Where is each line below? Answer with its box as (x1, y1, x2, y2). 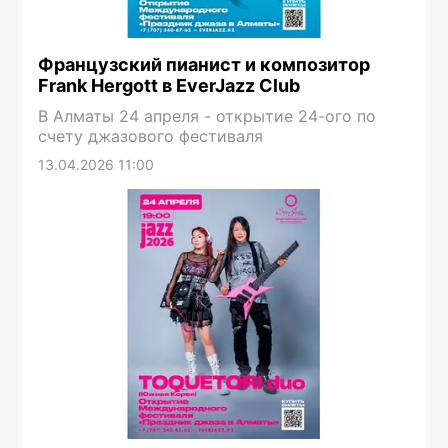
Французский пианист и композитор (38, 54, 371, 75)
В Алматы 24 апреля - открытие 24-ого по (38, 106, 377, 126)
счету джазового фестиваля (38, 126, 264, 146)
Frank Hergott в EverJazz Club (38, 75, 301, 96)
